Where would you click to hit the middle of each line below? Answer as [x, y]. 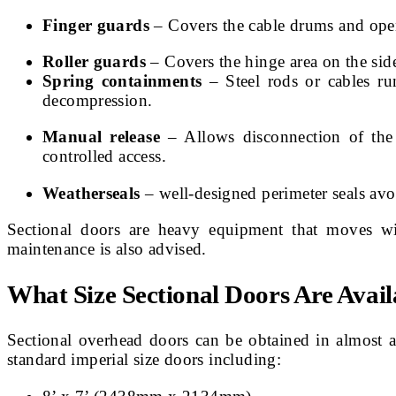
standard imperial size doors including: [145, 360]
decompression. [98, 100]
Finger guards [96, 25]
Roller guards [95, 61]
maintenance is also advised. [107, 248]
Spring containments [122, 80]
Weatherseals [91, 193]
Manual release [102, 137]
